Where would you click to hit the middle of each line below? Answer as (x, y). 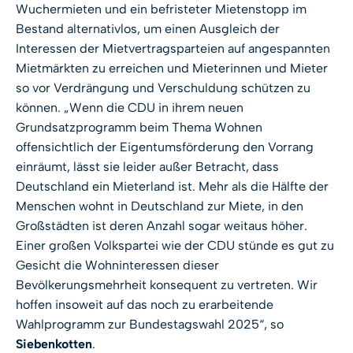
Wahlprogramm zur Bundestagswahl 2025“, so (150, 325)
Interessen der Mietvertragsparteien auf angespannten (173, 49)
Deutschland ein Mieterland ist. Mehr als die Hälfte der (172, 187)
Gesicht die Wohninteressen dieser (117, 266)
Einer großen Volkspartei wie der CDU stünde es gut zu (175, 246)
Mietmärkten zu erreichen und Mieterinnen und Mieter (172, 69)
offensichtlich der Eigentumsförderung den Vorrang (165, 147)
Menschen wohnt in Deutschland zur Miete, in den (160, 206)
